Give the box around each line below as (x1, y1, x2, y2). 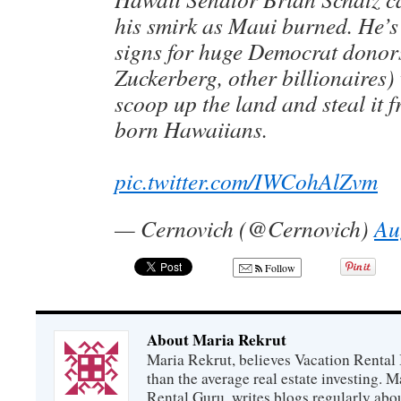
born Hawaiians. (115, 114, 268, 144)
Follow (262, 260, 295, 275)
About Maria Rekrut (147, 328, 286, 351)
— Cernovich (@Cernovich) (115, 213, 374, 243)
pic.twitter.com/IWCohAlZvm (115, 166, 378, 196)
